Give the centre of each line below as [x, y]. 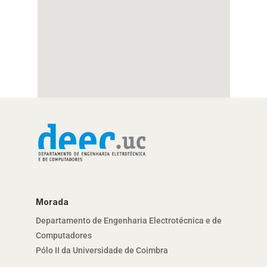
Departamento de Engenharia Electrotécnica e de [128, 221]
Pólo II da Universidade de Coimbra [102, 251]
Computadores [63, 236]
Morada [52, 202]
